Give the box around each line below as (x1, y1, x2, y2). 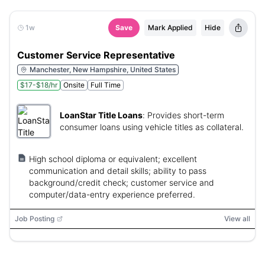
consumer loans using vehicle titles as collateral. (60, 122, 244, 132)
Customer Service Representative (17, 49, 175, 61)
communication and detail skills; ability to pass (29, 166, 206, 176)
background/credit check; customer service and (29, 177, 214, 188)
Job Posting (15, 214, 54, 223)
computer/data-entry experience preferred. (29, 189, 195, 199)
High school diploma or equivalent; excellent (29, 154, 197, 164)
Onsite (63, 80, 85, 89)
